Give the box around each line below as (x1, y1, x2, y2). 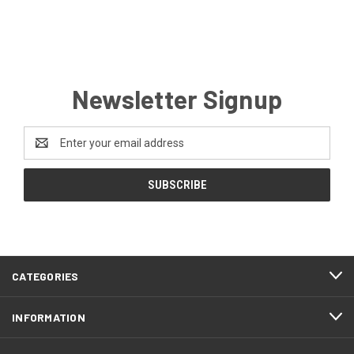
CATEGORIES (12, 269, 79, 283)
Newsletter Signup (71, 83, 283, 114)
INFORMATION (12, 310, 85, 324)
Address (24, 144, 66, 157)
